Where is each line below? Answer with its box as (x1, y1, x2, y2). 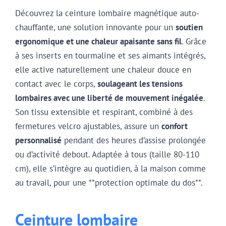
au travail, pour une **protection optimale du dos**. (15, 177, 203, 189)
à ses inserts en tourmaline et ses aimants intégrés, (15, 50, 205, 62)
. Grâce (182, 36, 206, 47)
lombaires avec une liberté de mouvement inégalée (15, 92, 203, 104)
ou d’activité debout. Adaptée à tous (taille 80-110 (15, 149, 199, 160)
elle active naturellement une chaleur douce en (15, 64, 191, 76)
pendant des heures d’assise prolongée (62, 135, 206, 146)
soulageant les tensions (97, 78, 183, 90)
